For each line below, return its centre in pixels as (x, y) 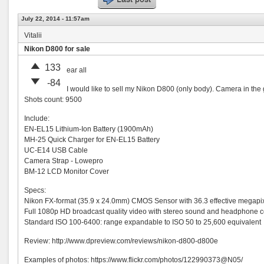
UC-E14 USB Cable (56, 150)
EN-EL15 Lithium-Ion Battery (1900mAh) (89, 129)
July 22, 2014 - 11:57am (55, 19)
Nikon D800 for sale (57, 49)
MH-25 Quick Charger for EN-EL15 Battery (92, 140)
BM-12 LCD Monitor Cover (67, 171)
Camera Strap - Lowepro (64, 161)
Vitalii (33, 35)
